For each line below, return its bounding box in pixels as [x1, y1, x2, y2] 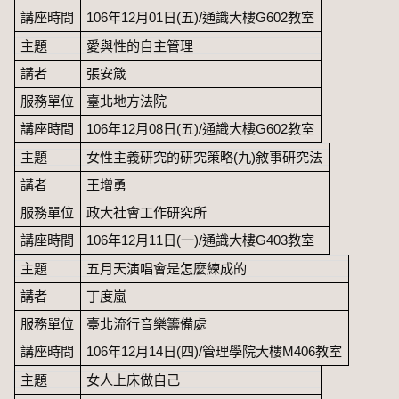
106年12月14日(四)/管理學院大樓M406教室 [86, 343, 343, 359]
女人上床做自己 [86, 371, 181, 387]
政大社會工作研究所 [86, 204, 208, 220]
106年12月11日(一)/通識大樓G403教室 [86, 232, 315, 248]
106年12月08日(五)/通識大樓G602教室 [86, 120, 315, 136]
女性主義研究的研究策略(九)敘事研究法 [86, 149, 323, 165]
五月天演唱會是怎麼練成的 [86, 260, 248, 276]
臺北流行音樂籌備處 [86, 315, 208, 331]
